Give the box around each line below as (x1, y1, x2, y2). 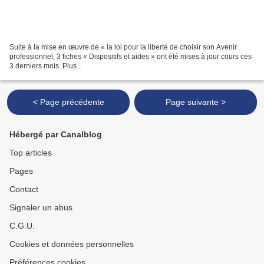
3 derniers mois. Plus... (9, 62, 82, 71)
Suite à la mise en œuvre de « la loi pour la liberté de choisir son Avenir (9, 43, 237, 52)
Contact (9, 184, 38, 194)
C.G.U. (9, 221, 35, 231)
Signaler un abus (9, 203, 72, 213)
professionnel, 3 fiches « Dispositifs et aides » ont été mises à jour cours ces (9, 52, 252, 61)
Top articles (9, 148, 52, 158)
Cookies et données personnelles (9, 239, 134, 249)
